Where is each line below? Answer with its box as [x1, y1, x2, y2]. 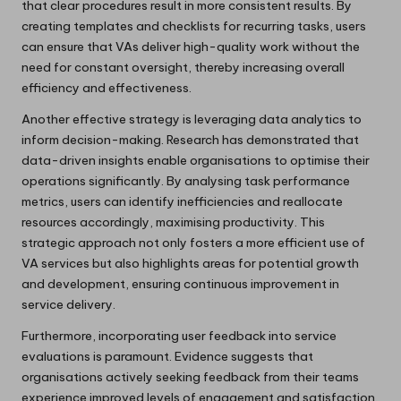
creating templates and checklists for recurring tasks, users [21, 17, 366, 34]
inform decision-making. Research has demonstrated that [21, 131, 359, 148]
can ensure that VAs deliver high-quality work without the [21, 38, 360, 55]
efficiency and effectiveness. [21, 79, 192, 96]
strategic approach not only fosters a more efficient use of [21, 234, 365, 251]
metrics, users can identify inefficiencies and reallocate [21, 192, 343, 209]
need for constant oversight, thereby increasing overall [21, 58, 345, 75]
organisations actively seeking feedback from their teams [21, 368, 359, 385]
